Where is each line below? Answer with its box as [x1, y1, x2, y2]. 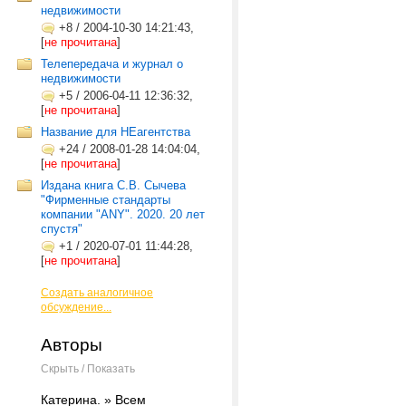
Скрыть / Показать [41, 362, 135, 375]
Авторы [41, 335, 102, 354]
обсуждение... [41, 301, 111, 314]
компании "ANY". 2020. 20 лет [41, 208, 205, 221]
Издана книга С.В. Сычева [41, 179, 186, 192]
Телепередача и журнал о [41, 57, 183, 71]
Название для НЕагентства [41, 125, 190, 139]
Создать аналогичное [41, 286, 153, 299]
